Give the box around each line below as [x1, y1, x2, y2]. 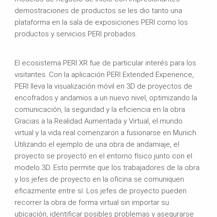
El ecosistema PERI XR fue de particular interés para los [15, 58, 196, 67]
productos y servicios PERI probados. [15, 29, 137, 38]
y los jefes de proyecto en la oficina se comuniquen [15, 174, 184, 184]
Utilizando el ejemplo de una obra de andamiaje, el [15, 139, 179, 149]
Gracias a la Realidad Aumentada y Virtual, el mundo [15, 116, 183, 125]
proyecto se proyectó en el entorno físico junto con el [15, 151, 192, 160]
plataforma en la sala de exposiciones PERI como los [15, 17, 188, 27]
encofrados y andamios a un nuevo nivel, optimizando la [15, 93, 197, 102]
